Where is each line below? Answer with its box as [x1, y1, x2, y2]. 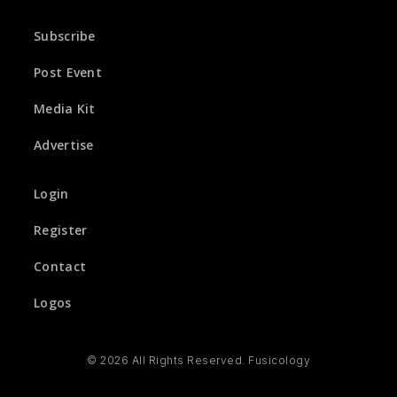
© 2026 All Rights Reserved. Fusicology [87, 354, 310, 367]
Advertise [34, 136, 94, 153]
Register [34, 222, 88, 238]
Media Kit [34, 100, 96, 117]
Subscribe [34, 27, 96, 44]
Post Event [34, 64, 102, 81]
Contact [34, 258, 87, 275]
